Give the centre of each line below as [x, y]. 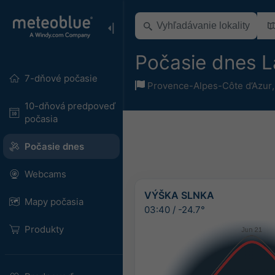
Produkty [44, 229]
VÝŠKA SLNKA [179, 195]
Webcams [45, 174]
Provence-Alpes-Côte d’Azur [210, 85]
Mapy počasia [54, 202]
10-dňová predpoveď [70, 106]
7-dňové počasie [61, 78]
